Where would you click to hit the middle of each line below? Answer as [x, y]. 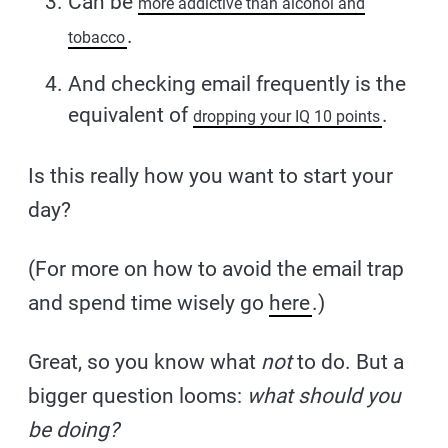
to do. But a [348, 361]
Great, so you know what [145, 361]
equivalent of [131, 114]
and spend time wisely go [149, 302]
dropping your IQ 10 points [287, 116]
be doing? [74, 429]
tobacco [97, 37]
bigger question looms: [138, 395]
